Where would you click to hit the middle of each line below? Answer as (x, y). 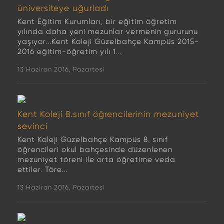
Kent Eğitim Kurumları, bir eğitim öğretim (97, 21)
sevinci (32, 126)
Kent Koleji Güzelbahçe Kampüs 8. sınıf (93, 139)
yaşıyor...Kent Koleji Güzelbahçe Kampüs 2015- (108, 41)
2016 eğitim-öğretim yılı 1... (70, 51)
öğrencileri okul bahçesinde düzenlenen (95, 149)
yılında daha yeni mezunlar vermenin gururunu (108, 31)
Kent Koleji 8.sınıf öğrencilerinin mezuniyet (108, 114)
